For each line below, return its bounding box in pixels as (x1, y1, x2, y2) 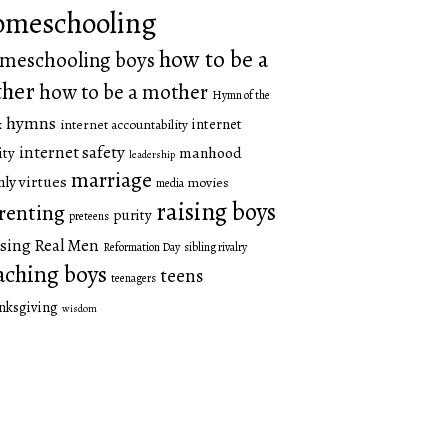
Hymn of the (212, 87, 270, 104)
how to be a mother (39, 78, 208, 107)
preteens (69, 208, 109, 225)
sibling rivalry (184, 239, 247, 256)
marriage (71, 165, 152, 196)
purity (113, 205, 152, 226)
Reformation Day (103, 239, 180, 256)
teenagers (111, 270, 156, 287)
